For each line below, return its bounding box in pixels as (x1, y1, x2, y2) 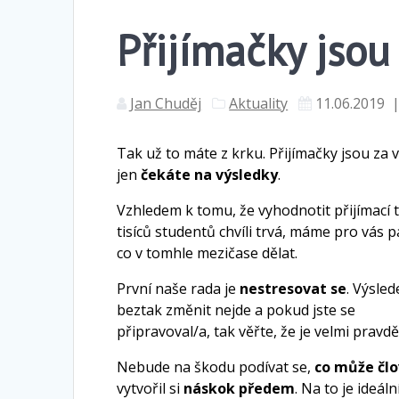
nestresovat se (240, 278, 347, 298)
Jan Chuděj (130, 93, 202, 113)
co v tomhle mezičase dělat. (117, 242, 298, 263)
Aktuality (229, 93, 289, 113)
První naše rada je (117, 278, 240, 298)
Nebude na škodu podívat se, (117, 356, 315, 377)
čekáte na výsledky (141, 164, 279, 184)
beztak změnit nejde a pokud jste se (117, 299, 356, 320)
